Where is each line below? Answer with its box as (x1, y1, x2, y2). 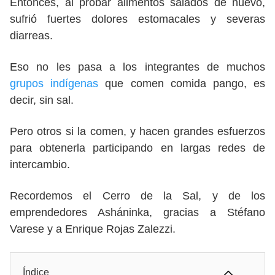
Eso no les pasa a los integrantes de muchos (10, 61, 265, 74)
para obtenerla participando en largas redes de (10, 142, 265, 155)
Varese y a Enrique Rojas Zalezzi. (10, 223, 176, 236)
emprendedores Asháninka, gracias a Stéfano (10, 206, 265, 219)
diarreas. (10, 29, 56, 42)
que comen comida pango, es (98, 77, 266, 90)
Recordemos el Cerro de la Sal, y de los (10, 190, 265, 203)
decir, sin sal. (10, 94, 74, 107)
